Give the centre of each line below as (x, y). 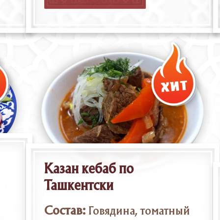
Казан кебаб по (89, 170)
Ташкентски (79, 187)
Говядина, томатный (139, 212)
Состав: (65, 212)
